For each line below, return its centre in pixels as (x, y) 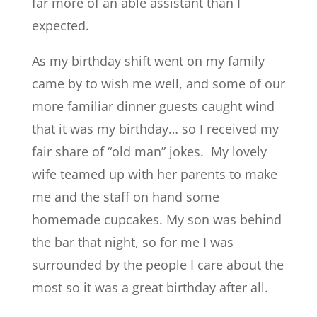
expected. (60, 25)
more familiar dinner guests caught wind (153, 106)
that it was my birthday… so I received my (155, 129)
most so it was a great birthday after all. (150, 287)
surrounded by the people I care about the (157, 265)
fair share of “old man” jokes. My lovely (149, 151)
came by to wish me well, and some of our (158, 83)
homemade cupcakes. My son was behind (156, 219)
